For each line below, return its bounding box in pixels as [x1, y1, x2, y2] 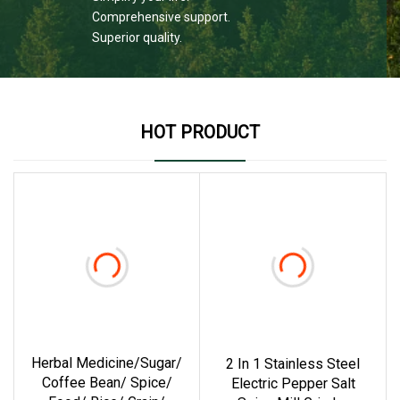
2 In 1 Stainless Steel [226, 355, 360, 373]
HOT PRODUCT [140, 121, 260, 143]
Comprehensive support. [92, 9, 230, 24]
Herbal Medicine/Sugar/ [31, 354, 182, 372]
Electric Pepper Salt [230, 375, 355, 393]
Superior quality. [92, 29, 182, 45]
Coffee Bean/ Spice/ [41, 374, 172, 392]
